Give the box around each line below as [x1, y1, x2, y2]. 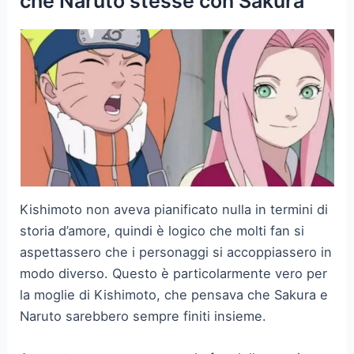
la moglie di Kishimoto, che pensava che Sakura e [20, 286, 329, 303]
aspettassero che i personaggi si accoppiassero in [20, 243, 333, 260]
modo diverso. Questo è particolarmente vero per [20, 265, 328, 281]
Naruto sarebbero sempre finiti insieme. [20, 307, 267, 324]
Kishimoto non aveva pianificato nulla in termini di [20, 201, 329, 217]
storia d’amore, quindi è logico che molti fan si [20, 222, 305, 239]
